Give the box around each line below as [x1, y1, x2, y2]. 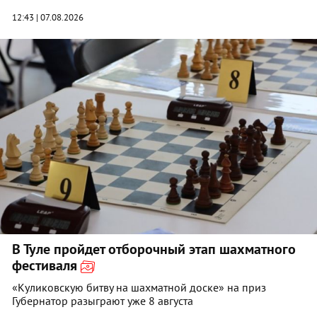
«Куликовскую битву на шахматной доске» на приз [12, 279, 266, 294]
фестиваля [12, 255, 81, 275]
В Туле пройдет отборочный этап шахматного [12, 239, 296, 258]
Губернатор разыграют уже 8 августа [12, 293, 193, 308]
